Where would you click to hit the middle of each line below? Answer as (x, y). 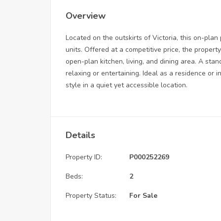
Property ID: (84, 157)
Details (80, 135)
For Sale (143, 195)
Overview (86, 16)
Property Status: (91, 195)
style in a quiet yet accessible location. (127, 85)
